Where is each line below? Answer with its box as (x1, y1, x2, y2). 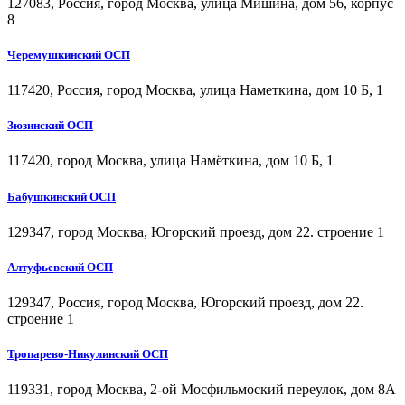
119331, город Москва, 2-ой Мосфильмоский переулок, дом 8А (7, 381, 396, 398)
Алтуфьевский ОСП (7, 259, 113, 274)
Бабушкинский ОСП (7, 189, 116, 203)
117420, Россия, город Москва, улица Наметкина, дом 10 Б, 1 (7, 82, 383, 99)
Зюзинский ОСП (7, 118, 93, 133)
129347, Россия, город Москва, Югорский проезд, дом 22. (7, 295, 363, 311)
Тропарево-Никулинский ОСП (7, 347, 168, 362)
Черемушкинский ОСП (7, 47, 130, 61)
